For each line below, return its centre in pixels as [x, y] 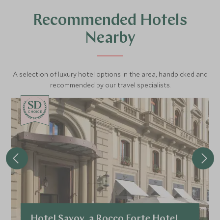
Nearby [110, 39]
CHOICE [35, 111]
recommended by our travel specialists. [110, 85]
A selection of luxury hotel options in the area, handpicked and [110, 74]
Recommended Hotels [110, 21]
